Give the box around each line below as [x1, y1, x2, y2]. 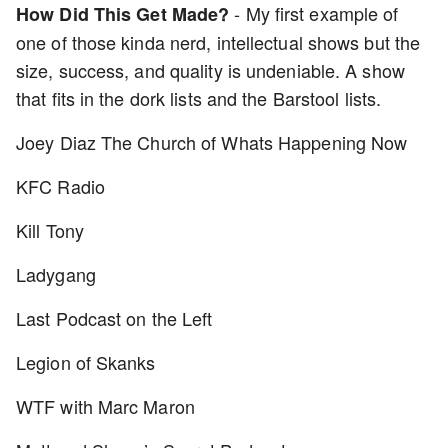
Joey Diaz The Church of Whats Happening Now [16, 129, 408, 155]
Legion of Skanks [16, 349, 156, 375]
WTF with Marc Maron [16, 393, 195, 419]
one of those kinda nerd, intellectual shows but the [16, 29, 421, 55]
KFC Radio [16, 173, 105, 199]
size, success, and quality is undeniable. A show [16, 57, 405, 83]
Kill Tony [16, 217, 84, 243]
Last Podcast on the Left [16, 305, 213, 331]
